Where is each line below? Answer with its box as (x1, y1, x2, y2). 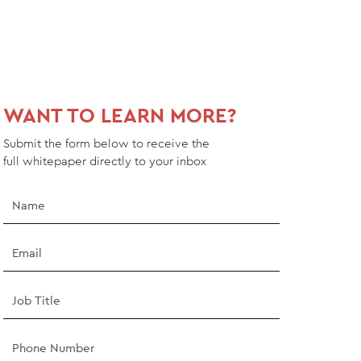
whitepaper (23, 155, 87, 168)
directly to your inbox (86, 155, 207, 168)
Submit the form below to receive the (3, 137, 210, 150)
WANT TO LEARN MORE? (3, 106, 237, 127)
